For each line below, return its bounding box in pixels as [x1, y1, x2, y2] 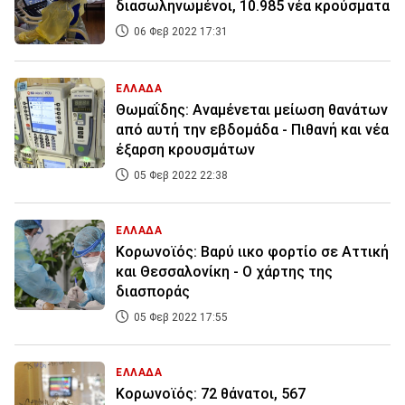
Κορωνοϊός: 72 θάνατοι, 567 [116, 385, 306, 403]
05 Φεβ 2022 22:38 [131, 169, 228, 183]
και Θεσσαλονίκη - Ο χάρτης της [116, 263, 333, 281]
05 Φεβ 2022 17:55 [131, 311, 228, 325]
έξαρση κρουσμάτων [116, 141, 255, 159]
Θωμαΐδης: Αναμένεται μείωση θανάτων [116, 101, 388, 119]
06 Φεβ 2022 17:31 [131, 25, 228, 39]
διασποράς [116, 283, 190, 301]
